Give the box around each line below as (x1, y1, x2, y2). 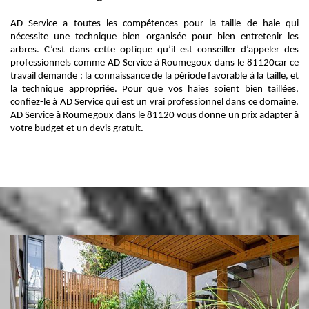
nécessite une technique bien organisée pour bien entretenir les (10, 32, 299, 42)
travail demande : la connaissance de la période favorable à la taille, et (10, 71, 299, 81)
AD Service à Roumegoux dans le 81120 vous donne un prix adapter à (10, 110, 299, 121)
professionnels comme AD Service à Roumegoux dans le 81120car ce (10, 58, 299, 68)
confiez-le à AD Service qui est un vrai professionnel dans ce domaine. (10, 97, 299, 108)
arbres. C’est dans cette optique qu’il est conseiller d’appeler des (10, 45, 299, 55)
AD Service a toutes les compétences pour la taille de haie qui (10, 19, 299, 29)
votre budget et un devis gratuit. (10, 123, 143, 134)
